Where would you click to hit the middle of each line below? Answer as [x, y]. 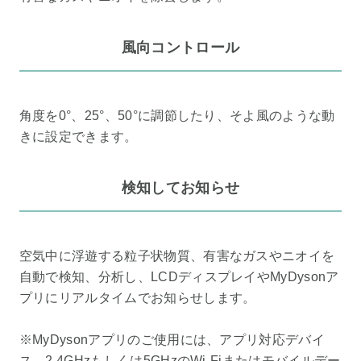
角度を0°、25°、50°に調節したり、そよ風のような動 [177, 116]
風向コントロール [180, 47]
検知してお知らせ [180, 187]
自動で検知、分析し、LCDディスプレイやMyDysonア [179, 277]
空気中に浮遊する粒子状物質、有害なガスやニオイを [177, 256]
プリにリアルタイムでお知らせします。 [137, 298]
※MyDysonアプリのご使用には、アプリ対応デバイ [172, 340]
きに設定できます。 [78, 137]
